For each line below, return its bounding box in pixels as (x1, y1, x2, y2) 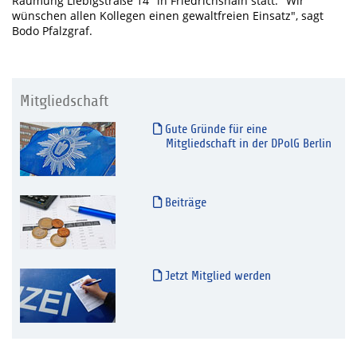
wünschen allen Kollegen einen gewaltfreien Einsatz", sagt (12, 8, 324, 24)
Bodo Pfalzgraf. (12, 23, 92, 39)
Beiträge (161, 195, 206, 210)
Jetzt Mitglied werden (161, 269, 271, 284)
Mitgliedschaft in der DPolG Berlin (165, 136, 331, 151)
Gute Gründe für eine (161, 122, 267, 137)
